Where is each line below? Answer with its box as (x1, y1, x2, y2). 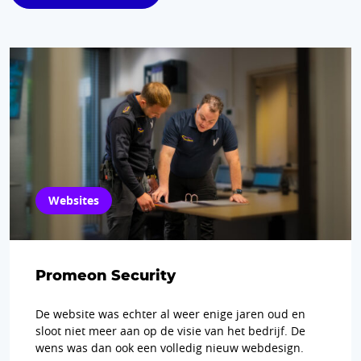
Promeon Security (35, 266, 176, 284)
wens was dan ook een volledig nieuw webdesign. (35, 339, 304, 355)
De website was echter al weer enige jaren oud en (35, 305, 305, 322)
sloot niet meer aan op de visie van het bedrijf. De (35, 322, 305, 338)
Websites (48, 192, 99, 208)
